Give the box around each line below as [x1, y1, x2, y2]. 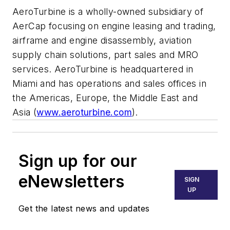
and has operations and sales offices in [37, 78, 206, 89]
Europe [75, 92, 108, 104]
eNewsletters [18, 171, 125, 192]
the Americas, [12, 92, 76, 104]
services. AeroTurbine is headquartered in [12, 64, 194, 75]
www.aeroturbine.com [36, 107, 132, 118]
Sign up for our [18, 151, 137, 171]
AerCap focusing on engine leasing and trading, [12, 21, 216, 32]
